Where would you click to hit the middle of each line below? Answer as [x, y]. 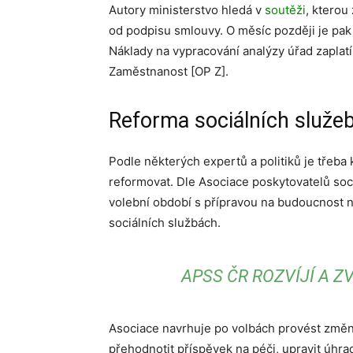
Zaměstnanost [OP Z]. [169, 71]
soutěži [285, 10]
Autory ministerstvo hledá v [187, 10]
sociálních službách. [165, 223]
